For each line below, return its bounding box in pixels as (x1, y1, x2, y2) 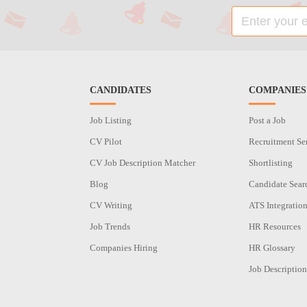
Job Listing (89, 115, 132, 125)
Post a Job (249, 115, 286, 125)
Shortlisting (249, 158, 293, 168)
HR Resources (249, 221, 302, 232)
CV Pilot (89, 136, 122, 147)
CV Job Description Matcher (89, 158, 195, 168)
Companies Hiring (89, 243, 158, 253)
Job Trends (89, 221, 130, 232)
